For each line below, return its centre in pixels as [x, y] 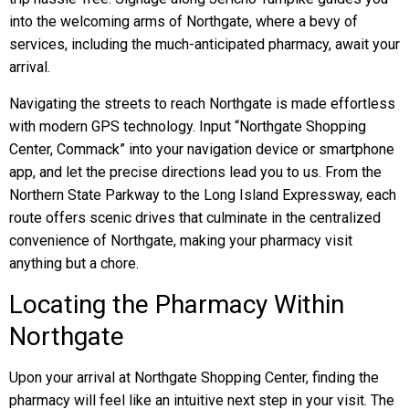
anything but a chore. [74, 263]
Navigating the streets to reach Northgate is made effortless [202, 104]
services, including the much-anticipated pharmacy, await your [204, 44]
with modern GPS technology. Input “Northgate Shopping [188, 126]
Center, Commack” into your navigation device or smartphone [202, 149]
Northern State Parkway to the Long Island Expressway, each [203, 195]
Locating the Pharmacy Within [177, 304]
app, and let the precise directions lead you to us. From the [195, 172]
